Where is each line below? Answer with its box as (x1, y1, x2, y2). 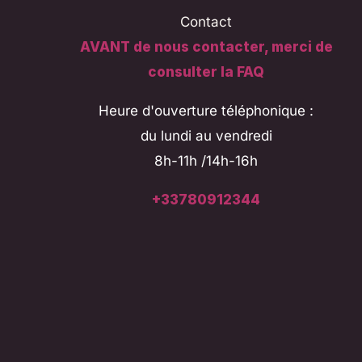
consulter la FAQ (148, 64, 265, 81)
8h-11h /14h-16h (154, 153, 259, 170)
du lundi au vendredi (140, 128, 272, 145)
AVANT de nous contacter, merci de (79, 39, 333, 56)
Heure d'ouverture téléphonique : (99, 103, 314, 120)
